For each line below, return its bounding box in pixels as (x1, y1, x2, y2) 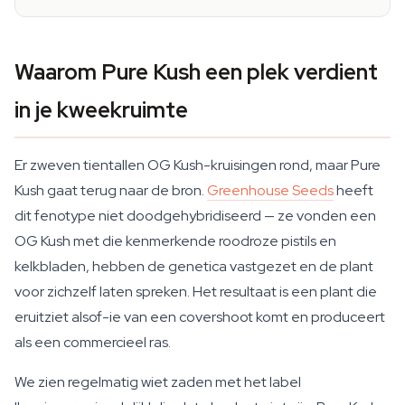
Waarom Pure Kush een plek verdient (14, 58, 378, 86)
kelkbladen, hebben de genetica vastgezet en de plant (14, 257, 373, 276)
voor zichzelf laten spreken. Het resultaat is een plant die (14, 282, 377, 301)
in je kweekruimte (14, 96, 188, 124)
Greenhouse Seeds (207, 181, 334, 200)
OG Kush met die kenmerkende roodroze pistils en (14, 231, 336, 250)
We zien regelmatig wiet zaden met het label (14, 372, 301, 391)
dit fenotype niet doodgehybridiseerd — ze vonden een (14, 206, 376, 225)
